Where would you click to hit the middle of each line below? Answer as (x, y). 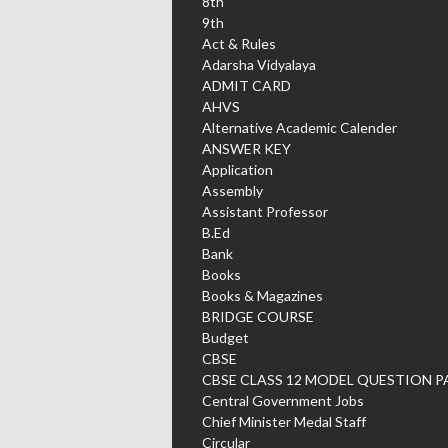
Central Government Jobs (283, 400)
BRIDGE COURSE (258, 316)
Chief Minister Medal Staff (284, 421)
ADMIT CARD (246, 85)
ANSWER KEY (246, 148)
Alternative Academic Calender (299, 127)
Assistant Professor (265, 211)
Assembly (232, 190)
